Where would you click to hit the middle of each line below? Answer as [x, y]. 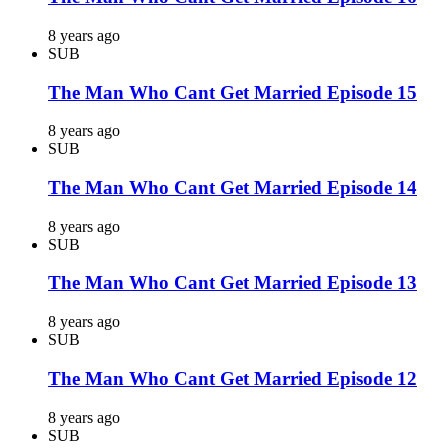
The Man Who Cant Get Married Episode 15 [232, 92]
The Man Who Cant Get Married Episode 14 [232, 188]
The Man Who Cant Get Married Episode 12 [232, 378]
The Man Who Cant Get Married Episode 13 [232, 283]
